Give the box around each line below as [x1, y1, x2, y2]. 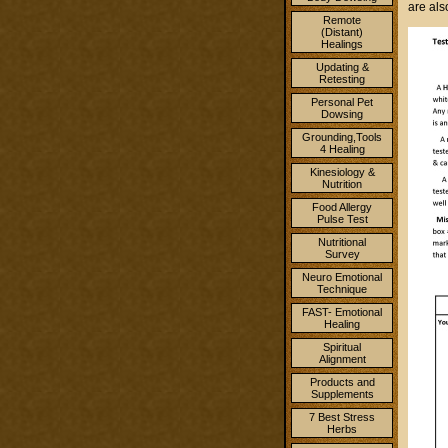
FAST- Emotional [302, 306, 382, 318]
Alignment [318, 353, 366, 365]
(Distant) [321, 26, 363, 38]
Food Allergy [312, 201, 372, 213]
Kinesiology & [309, 166, 375, 178]
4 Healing [319, 143, 365, 155]
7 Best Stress [309, 411, 375, 423]
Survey [324, 248, 360, 260]
